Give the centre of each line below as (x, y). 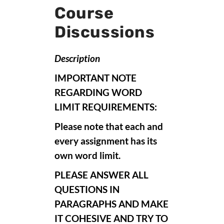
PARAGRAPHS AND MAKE (111, 204)
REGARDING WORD (98, 92)
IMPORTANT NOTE (95, 78)
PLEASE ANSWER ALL (101, 175)
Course (84, 13)
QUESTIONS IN (87, 189)
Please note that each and (109, 126)
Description (77, 58)
